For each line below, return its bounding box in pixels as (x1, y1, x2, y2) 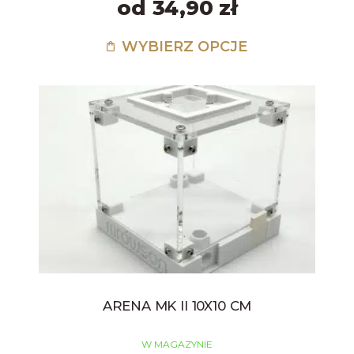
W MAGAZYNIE (141, 337, 213, 350)
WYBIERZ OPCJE (117, 38, 247, 56)
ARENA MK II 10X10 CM (102, 297, 252, 314)
